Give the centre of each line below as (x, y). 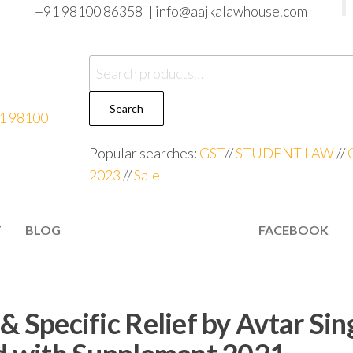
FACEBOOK (294, 230)
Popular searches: (145, 153)
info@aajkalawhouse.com (231, 11)
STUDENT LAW (285, 153)
